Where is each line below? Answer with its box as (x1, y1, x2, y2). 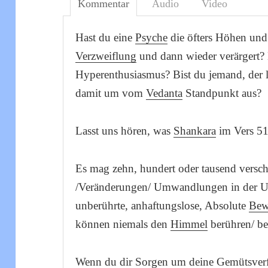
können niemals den (75, 218, 171, 231)
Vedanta (146, 87, 183, 100)
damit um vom (75, 87, 147, 100)
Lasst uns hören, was (75, 124, 174, 138)
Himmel (170, 218, 208, 231)
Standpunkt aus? (182, 87, 262, 100)
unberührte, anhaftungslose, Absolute (75, 199, 249, 212)
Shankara (173, 124, 217, 138)
